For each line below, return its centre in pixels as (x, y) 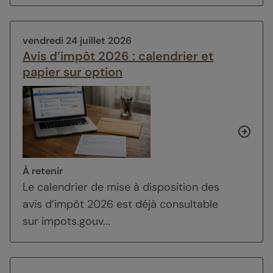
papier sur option (73, 72)
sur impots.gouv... (66, 221)
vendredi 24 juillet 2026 (77, 40)
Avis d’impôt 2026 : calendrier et (118, 56)
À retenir (43, 171)
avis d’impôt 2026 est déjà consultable (120, 204)
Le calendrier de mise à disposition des (121, 187)
